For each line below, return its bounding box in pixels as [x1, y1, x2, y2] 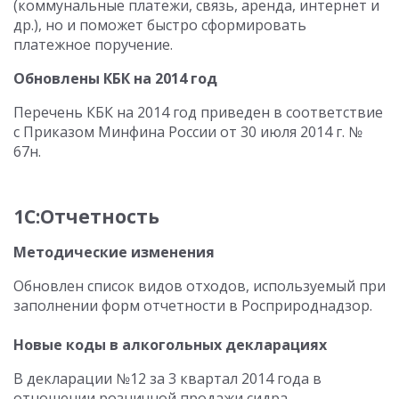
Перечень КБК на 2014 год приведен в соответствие [13, 102, 383, 122]
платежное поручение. [13, 35, 173, 54]
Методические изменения [13, 242, 215, 262]
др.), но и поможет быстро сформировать [13, 15, 306, 35]
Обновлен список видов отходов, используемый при [13, 276, 386, 296]
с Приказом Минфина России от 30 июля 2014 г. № [13, 122, 362, 142]
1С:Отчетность [13, 204, 159, 229]
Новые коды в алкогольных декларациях [13, 335, 327, 354]
